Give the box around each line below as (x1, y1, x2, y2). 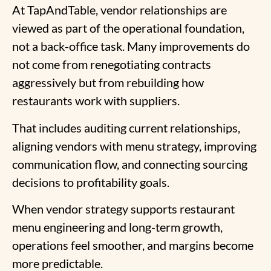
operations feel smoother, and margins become (12, 238, 253, 253)
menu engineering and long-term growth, (12, 220, 223, 235)
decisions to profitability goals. (12, 174, 169, 189)
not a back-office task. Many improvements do (12, 39, 250, 54)
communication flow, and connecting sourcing (12, 156, 247, 171)
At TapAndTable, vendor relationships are (12, 2, 227, 18)
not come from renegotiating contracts (12, 57, 211, 72)
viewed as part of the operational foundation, (12, 21, 244, 36)
